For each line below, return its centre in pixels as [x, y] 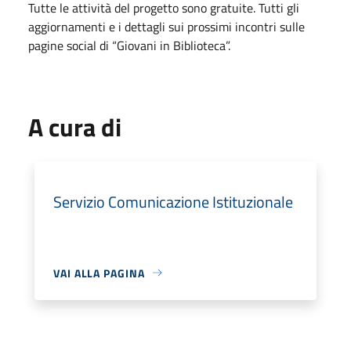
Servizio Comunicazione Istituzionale [173, 201]
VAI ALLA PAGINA [99, 273]
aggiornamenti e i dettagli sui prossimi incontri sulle [166, 26]
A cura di [75, 127]
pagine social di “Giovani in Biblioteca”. [129, 45]
